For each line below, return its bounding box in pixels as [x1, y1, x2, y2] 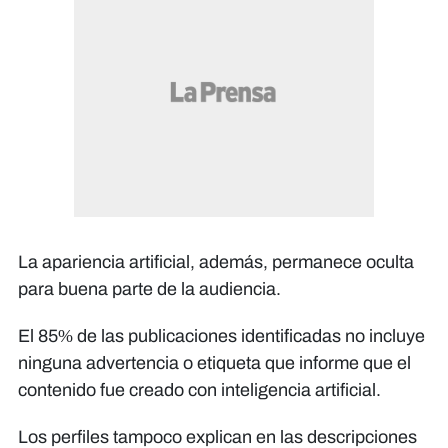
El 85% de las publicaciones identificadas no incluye [18, 325, 425, 346]
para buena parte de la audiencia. [18, 278, 281, 299]
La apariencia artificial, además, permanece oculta [18, 251, 414, 272]
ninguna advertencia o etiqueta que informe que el [18, 352, 411, 373]
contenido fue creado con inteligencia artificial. [18, 379, 381, 400]
